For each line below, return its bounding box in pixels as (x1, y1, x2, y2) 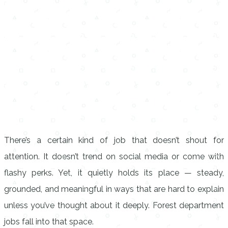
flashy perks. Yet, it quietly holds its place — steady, (4, 168, 224, 178)
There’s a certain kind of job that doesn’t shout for (4, 135, 224, 145)
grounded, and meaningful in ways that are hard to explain (4, 184, 224, 194)
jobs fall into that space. (4, 217, 94, 226)
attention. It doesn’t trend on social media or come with (4, 152, 224, 161)
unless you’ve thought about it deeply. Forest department (4, 201, 224, 210)
